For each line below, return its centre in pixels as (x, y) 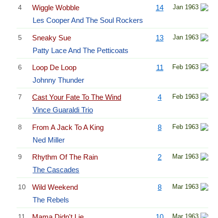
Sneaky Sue (52, 37)
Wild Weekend (55, 187)
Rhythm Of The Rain (65, 157)
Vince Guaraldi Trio (63, 110)
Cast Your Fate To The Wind (77, 97)
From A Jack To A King (68, 127)
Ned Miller (49, 140)
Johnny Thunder (58, 80)
